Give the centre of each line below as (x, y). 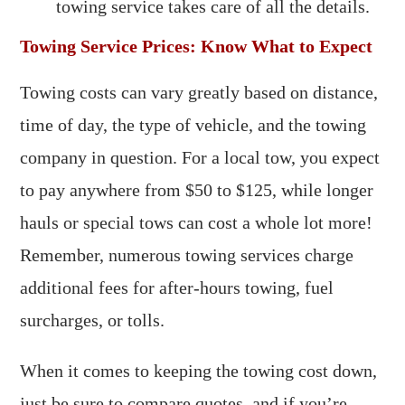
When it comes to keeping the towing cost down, (199, 371)
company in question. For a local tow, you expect (200, 157)
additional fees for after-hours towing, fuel (177, 287)
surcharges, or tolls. (93, 320)
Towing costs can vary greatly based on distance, (199, 92)
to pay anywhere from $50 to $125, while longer (197, 190)
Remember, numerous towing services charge (187, 255)
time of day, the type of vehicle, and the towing (193, 125)
